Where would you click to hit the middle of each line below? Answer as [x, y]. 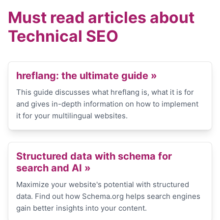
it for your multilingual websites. [72, 116]
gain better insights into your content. [82, 208]
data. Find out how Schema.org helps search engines [108, 196]
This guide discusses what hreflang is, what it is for [105, 92]
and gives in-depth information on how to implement [107, 104]
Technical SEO [63, 36]
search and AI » [54, 168]
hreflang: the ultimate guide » [87, 76]
